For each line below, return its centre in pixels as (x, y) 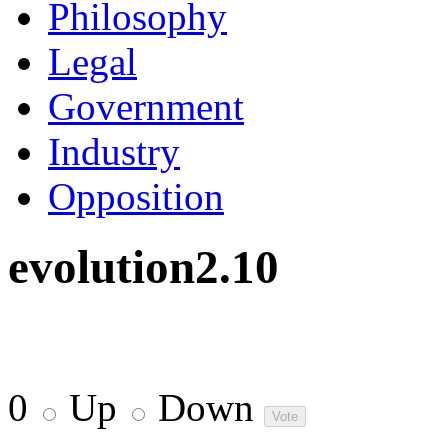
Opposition (136, 196)
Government (146, 106)
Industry (114, 151)
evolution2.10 (143, 267)
